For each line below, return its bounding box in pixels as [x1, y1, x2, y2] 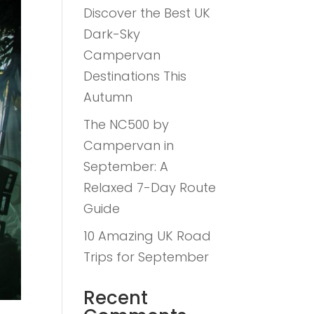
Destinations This [83, 67, 187, 85]
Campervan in [83, 137, 175, 154]
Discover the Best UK [83, 4, 211, 22]
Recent [83, 285, 149, 310]
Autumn [83, 88, 133, 106]
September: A [83, 158, 169, 175]
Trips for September [83, 248, 210, 266]
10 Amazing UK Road [83, 227, 212, 245]
